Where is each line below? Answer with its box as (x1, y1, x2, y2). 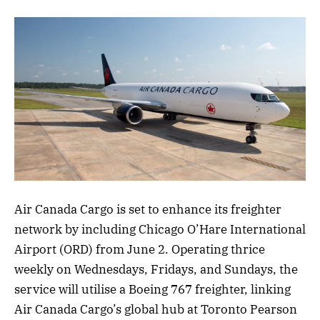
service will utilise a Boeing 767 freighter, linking (14, 281, 291, 298)
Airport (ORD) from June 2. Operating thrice (14, 241, 265, 258)
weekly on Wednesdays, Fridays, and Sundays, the (14, 261, 298, 278)
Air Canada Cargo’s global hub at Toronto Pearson (14, 301, 297, 318)
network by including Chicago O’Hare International (14, 221, 306, 238)
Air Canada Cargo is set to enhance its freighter (14, 201, 281, 218)
